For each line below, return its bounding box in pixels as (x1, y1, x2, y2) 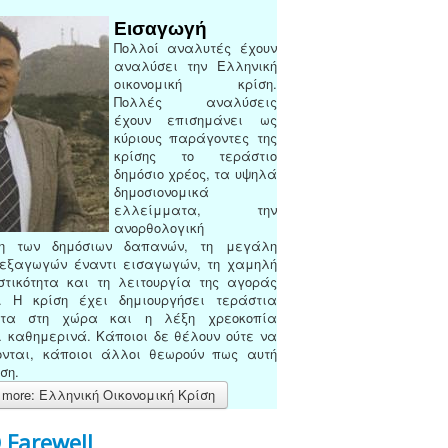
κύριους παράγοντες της (114, 128, 277, 147)
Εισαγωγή (114, 18, 207, 39)
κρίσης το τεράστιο (114, 146, 277, 165)
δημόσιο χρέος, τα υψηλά (114, 164, 277, 183)
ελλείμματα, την (114, 200, 277, 219)
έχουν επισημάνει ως (114, 110, 277, 129)
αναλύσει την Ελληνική (114, 56, 277, 75)
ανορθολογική (114, 218, 204, 237)
